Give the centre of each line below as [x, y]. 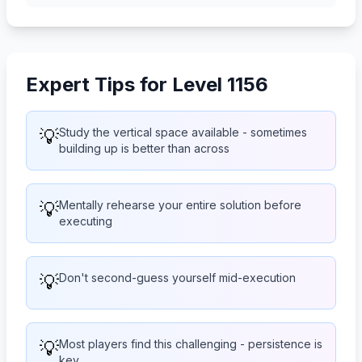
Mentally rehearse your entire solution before [180, 204]
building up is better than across [144, 148]
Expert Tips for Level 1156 [147, 84]
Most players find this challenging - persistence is [191, 343]
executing [86, 221]
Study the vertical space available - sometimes [183, 132]
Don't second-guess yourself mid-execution [177, 277]
